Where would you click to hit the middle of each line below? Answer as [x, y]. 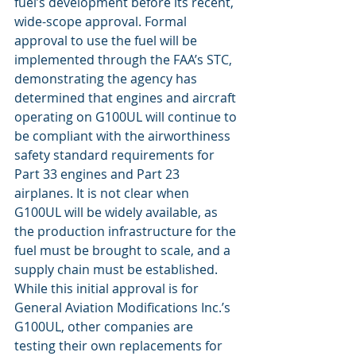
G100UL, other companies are [105, 326]
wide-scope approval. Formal [102, 21]
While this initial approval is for [108, 288]
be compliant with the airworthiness [124, 135]
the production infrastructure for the [127, 231]
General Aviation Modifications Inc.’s [124, 307]
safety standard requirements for [116, 155]
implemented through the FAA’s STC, [125, 59]
